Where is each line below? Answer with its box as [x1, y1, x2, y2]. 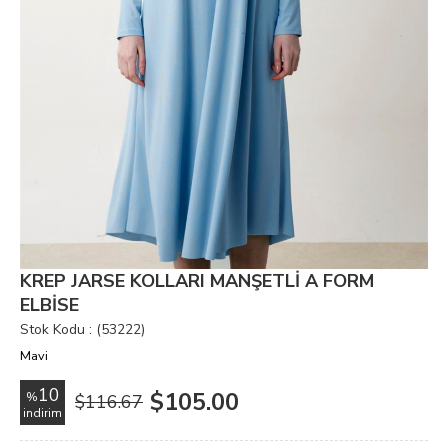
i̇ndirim [23, 405, 62, 421]
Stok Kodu [20, 320, 85, 339]
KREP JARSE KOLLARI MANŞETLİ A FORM [20, 269, 374, 293]
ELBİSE [20, 293, 79, 317]
